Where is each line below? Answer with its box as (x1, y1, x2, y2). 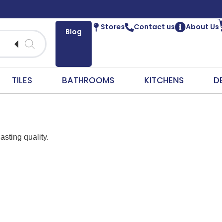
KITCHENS (144, 74, 184, 86)
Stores (100, 22, 125, 32)
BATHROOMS (61, 74, 114, 86)
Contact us (133, 22, 175, 32)
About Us (185, 22, 219, 32)
